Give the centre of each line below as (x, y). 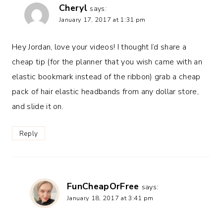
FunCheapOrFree (103, 186)
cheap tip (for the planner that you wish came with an (107, 62)
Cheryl (73, 8)
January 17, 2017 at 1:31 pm (102, 20)
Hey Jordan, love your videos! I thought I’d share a (99, 47)
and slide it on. (38, 106)
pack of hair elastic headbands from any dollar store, (105, 91)
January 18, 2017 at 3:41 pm (110, 198)
